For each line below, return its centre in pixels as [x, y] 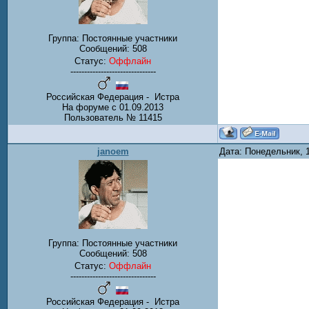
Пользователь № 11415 [113, 118]
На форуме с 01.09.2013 [113, 108]
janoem [113, 151]
